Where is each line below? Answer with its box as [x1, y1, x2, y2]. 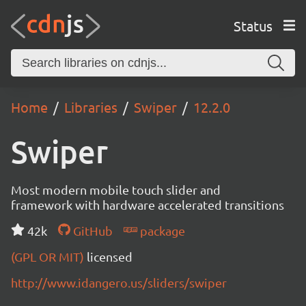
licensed [87, 249, 133, 264]
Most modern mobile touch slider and [11, 182, 221, 197]
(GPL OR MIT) [11, 249, 87, 264]
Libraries [64, 98, 117, 115]
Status [233, 16, 273, 34]
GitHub [70, 223, 113, 238]
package [137, 223, 185, 238]
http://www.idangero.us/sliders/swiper [11, 275, 227, 290]
